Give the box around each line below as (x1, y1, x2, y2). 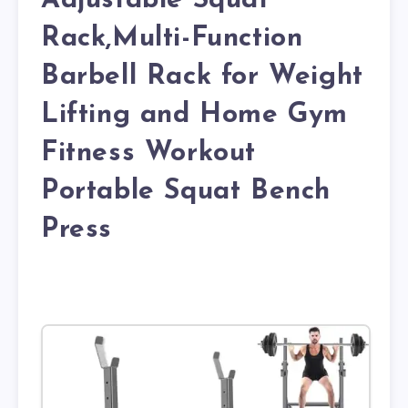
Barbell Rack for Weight (41, 63, 363, 92)
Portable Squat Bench (41, 178, 331, 207)
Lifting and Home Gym (41, 101, 349, 130)
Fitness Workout (41, 139, 257, 168)
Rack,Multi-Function (41, 25, 303, 54)
